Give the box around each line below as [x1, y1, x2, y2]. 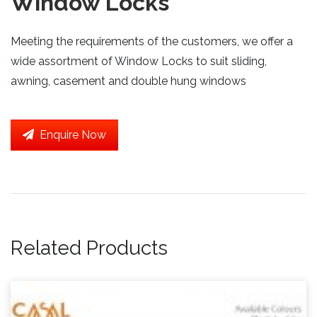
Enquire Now [34, 127, 106, 142]
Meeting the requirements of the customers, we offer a [11, 34, 293, 48]
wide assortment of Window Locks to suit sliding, [11, 54, 267, 68]
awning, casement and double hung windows [11, 74, 246, 88]
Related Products [11, 236, 168, 260]
